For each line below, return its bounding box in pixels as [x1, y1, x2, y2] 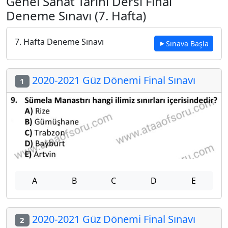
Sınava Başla [166, 39, 209, 48]
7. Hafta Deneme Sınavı [15, 36, 104, 47]
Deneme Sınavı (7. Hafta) [6, 7, 146, 24]
